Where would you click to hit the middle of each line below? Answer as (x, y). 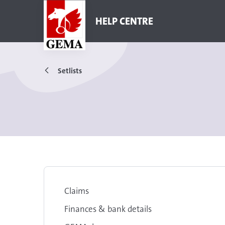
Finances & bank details (108, 209)
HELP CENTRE (125, 21)
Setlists (70, 71)
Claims (77, 191)
